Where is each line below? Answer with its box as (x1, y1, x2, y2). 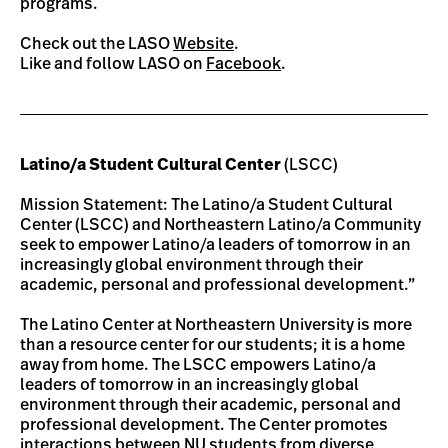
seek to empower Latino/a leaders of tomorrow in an (20, 236, 411, 253)
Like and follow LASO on (20, 55, 206, 72)
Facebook (206, 55, 281, 72)
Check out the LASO (20, 35, 173, 52)
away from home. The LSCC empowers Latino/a (20, 356, 376, 373)
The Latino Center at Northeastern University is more (20, 316, 412, 333)
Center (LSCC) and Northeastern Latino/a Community (20, 216, 421, 233)
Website (173, 35, 234, 52)
